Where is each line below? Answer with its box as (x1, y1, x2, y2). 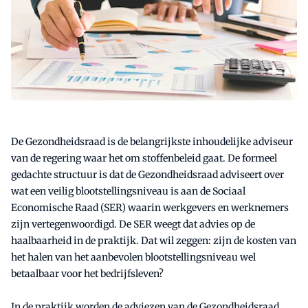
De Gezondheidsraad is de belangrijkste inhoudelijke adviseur (11, 135, 293, 148)
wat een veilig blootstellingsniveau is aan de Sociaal (11, 185, 245, 198)
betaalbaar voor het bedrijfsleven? (11, 267, 164, 280)
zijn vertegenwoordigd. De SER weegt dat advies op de (11, 218, 255, 231)
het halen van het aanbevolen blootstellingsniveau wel (11, 251, 256, 264)
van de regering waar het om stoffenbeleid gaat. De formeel (11, 152, 277, 165)
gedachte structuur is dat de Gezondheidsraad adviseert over (11, 168, 284, 181)
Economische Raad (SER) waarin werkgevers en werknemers (11, 201, 289, 214)
